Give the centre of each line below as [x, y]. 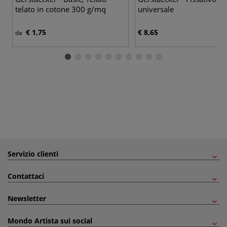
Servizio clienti [33, 154]
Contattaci [26, 176]
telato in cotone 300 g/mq [61, 9]
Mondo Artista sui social [50, 220]
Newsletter [27, 198]
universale [156, 9]
